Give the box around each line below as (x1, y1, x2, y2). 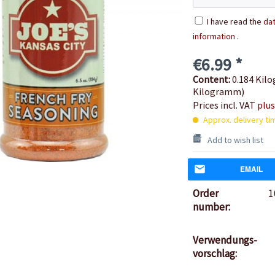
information (192, 30, 235, 42)
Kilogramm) (192, 85, 244, 98)
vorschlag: (192, 246, 237, 260)
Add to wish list (207, 134, 263, 145)
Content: (192, 72, 232, 85)
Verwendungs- (192, 233, 257, 247)
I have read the (206, 15, 263, 27)
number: (192, 199, 230, 214)
